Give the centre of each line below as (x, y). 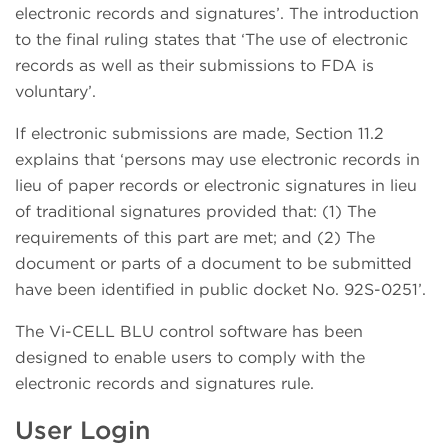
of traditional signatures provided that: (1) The (195, 211)
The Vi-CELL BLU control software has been (189, 331)
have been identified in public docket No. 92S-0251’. (220, 289)
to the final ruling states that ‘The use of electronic (211, 39)
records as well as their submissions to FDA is (194, 65)
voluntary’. (55, 91)
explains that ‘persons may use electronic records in (217, 159)
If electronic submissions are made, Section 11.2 (199, 133)
